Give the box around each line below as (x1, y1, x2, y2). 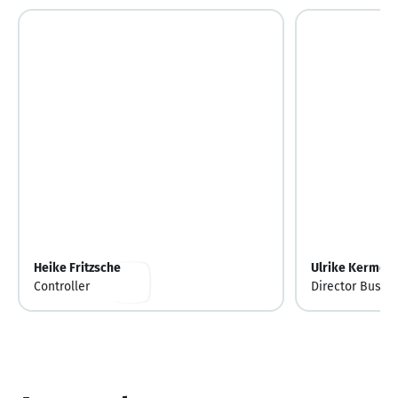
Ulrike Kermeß (311, 260, 394, 276)
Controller (34, 279, 90, 295)
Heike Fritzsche (34, 260, 121, 276)
